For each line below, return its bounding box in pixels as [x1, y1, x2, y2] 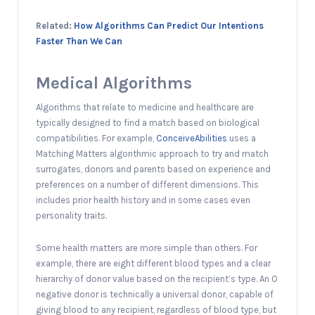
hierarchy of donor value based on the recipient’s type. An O [36, 273, 278, 284]
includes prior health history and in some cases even [36, 194, 250, 205]
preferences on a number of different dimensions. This [36, 179, 259, 190]
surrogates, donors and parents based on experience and [36, 163, 271, 174]
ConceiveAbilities [156, 132, 227, 143]
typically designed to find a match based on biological [36, 117, 259, 128]
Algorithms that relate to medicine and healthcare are [36, 101, 254, 112]
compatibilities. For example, [36, 132, 156, 143]
